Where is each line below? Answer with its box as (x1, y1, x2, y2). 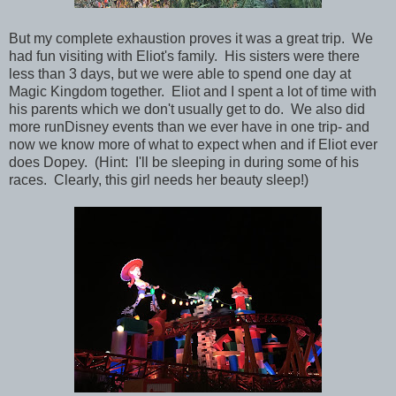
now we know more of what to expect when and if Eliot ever (9, 136, 377, 152)
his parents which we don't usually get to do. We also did (9, 101, 365, 117)
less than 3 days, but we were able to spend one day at (9, 65, 351, 81)
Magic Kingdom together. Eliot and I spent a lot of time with (9, 83, 377, 99)
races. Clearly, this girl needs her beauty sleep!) (9, 171, 308, 187)
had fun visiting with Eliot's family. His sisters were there (9, 48, 360, 64)
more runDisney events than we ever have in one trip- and (9, 118, 369, 134)
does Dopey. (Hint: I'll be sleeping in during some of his (9, 154, 359, 170)
